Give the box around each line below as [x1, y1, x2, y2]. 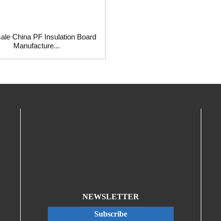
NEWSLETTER [82, 192, 139, 201]
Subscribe [94, 210, 127, 218]
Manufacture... [13, 41, 60, 50]
